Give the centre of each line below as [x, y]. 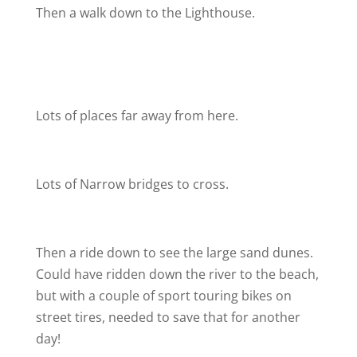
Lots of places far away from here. [137, 116]
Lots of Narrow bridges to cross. [132, 184]
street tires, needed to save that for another [168, 317]
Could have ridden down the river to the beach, [177, 274]
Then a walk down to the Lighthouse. [145, 13]
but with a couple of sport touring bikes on [163, 296]
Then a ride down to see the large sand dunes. [174, 253]
